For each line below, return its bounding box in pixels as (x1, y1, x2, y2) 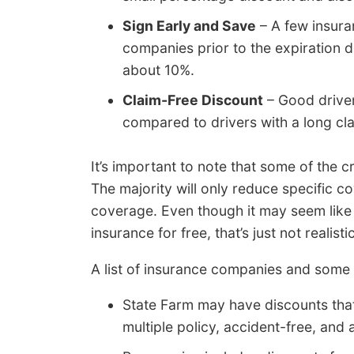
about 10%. (122, 62, 194, 79)
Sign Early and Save (122, 17, 256, 35)
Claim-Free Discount (122, 92, 263, 109)
